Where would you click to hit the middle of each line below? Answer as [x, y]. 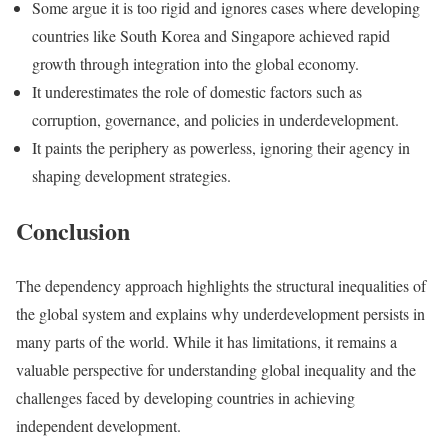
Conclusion [73, 230]
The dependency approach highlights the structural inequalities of [221, 285]
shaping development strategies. [131, 175]
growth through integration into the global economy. [195, 63]
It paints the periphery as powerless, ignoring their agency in [221, 147]
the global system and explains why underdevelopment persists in [220, 313]
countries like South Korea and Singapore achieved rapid [211, 35]
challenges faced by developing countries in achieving [185, 397]
